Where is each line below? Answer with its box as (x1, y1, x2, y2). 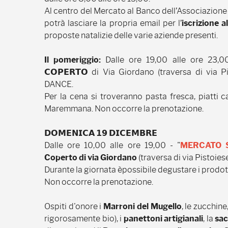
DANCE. (44, 79, 73, 89)
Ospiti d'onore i (44, 202, 104, 211)
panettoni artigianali (123, 214, 204, 223)
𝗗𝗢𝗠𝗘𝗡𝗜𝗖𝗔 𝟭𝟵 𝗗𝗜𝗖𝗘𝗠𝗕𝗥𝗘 (44, 128, 157, 138)
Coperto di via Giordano (44, 153, 137, 162)
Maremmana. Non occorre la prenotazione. (44, 104, 204, 113)
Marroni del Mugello (103, 202, 182, 211)
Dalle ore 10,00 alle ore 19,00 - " (44, 140, 181, 150)
